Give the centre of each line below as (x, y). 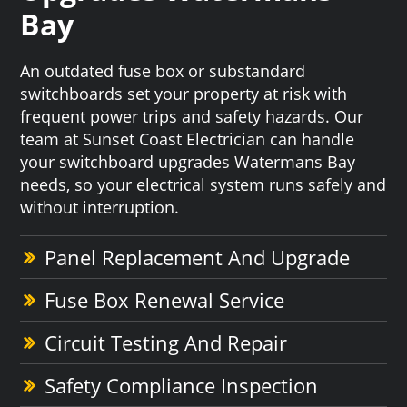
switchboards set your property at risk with (184, 93)
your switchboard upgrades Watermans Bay (188, 161)
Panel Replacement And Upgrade (198, 257)
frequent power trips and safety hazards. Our (192, 116)
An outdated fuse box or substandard (163, 70)
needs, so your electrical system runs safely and (203, 184)
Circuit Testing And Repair (166, 342)
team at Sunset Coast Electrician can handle (188, 139)
